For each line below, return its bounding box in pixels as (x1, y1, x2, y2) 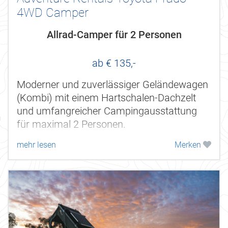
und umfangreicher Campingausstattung (17, 105, 197, 118)
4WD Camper (17, 6, 89, 20)
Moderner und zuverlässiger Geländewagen (17, 78, 208, 91)
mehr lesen (17, 140, 56, 150)
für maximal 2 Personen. (17, 118, 126, 131)
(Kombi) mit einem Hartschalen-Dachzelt (17, 92, 196, 104)
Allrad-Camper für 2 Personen (46, 28, 182, 41)
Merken (175, 140, 203, 150)
